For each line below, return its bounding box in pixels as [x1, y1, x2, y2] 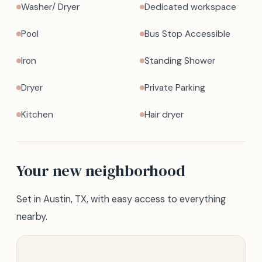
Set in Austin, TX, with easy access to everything [16, 193, 226, 205]
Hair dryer [144, 109, 184, 120]
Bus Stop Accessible [144, 28, 230, 40]
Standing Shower [144, 55, 215, 67]
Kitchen [21, 109, 53, 120]
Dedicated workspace [144, 1, 236, 13]
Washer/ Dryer [21, 1, 80, 13]
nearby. [16, 211, 47, 223]
